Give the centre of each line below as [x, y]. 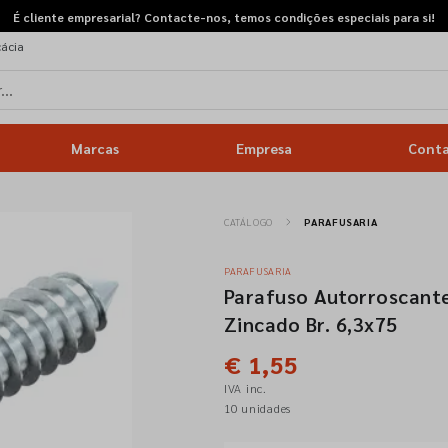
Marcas [95, 148]
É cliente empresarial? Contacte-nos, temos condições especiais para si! [224, 17]
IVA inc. [245, 388]
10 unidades [257, 408]
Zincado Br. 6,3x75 [310, 324]
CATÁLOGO [248, 221]
